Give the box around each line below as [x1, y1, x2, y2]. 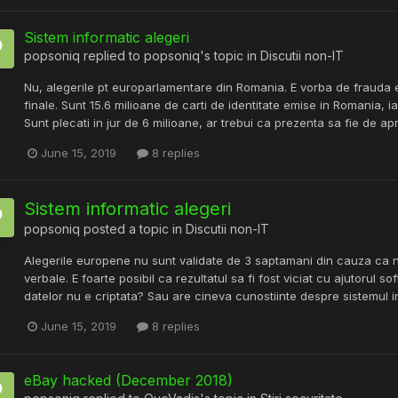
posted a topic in [80, 221, 186, 237]
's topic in [200, 48, 260, 64]
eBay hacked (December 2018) [24, 370, 233, 389]
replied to [80, 48, 144, 64]
